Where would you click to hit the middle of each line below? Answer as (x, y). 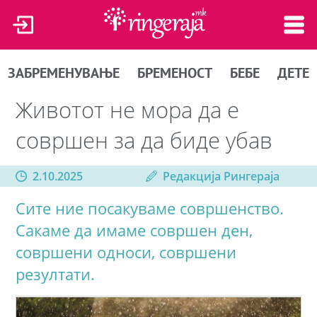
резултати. (56, 274)
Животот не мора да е (128, 109)
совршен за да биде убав (144, 139)
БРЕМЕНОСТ (175, 73)
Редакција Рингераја (221, 176)
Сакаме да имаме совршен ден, (134, 230)
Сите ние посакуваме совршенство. (150, 208)
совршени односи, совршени (126, 252)
